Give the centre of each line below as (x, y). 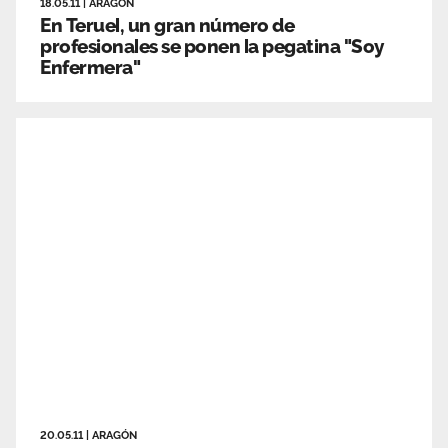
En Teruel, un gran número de (167, 24)
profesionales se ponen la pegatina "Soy (212, 45)
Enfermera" (90, 66)
